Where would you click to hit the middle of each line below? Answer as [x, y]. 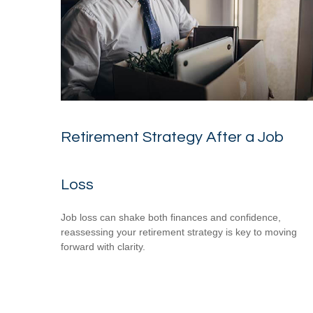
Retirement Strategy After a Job [173, 137]
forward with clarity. [103, 246]
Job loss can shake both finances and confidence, [171, 217]
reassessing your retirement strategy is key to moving [179, 232]
